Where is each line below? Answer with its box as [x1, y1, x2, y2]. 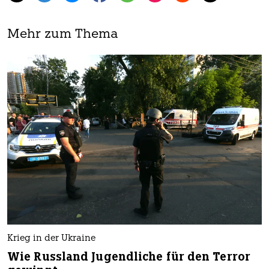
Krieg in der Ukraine [7, 234, 95, 243]
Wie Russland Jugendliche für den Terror [7, 249, 250, 264]
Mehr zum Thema [7, 28, 118, 41]
